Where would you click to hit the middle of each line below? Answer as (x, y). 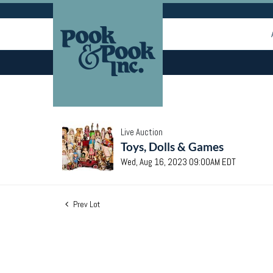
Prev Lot (86, 204)
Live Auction (142, 132)
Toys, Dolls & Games (172, 147)
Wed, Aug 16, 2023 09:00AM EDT (178, 162)
